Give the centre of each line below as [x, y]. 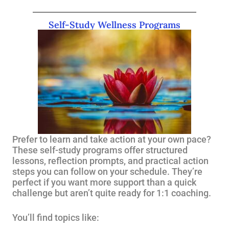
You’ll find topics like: [56, 217]
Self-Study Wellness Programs [114, 25]
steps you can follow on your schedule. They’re [107, 171]
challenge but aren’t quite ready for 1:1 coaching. [112, 193]
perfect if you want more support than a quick [104, 182]
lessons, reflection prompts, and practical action [110, 161]
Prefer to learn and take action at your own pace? [112, 139]
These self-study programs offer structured [100, 150]
